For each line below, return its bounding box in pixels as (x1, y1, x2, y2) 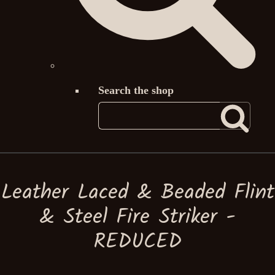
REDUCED (93, 226, 182, 259)
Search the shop (98, 84, 174, 96)
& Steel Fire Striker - (39, 201, 236, 234)
